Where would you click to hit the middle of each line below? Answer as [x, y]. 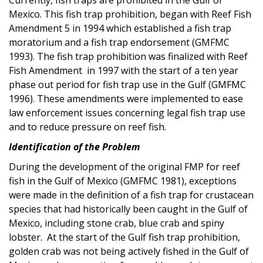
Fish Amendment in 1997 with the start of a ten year [124, 70]
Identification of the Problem [74, 146]
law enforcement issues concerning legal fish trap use [127, 112]
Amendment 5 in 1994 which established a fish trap [120, 28]
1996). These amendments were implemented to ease [126, 98]
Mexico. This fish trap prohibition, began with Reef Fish [130, 14]
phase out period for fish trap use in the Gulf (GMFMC [127, 84]
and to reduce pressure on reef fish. [89, 127]
